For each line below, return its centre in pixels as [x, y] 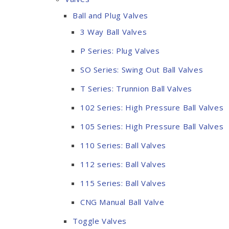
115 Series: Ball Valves [123, 183]
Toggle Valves [100, 221]
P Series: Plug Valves [120, 51]
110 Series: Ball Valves [123, 145]
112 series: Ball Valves [123, 164]
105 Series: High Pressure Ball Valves [152, 126]
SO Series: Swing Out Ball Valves [142, 70]
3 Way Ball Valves [114, 32]
